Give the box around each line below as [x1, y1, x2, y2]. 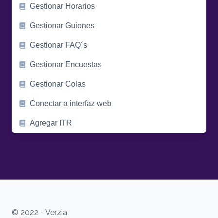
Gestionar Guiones [29, 21, 94, 30]
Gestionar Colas [29, 80, 86, 88]
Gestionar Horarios [29, 2, 95, 10]
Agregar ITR [29, 119, 72, 127]
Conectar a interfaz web [29, 99, 111, 108]
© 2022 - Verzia [12, 208, 67, 217]
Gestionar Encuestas [29, 60, 102, 69]
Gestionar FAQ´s [29, 41, 87, 49]
